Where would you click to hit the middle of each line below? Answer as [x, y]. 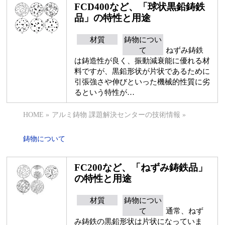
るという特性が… [105, 92]
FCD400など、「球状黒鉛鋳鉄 [140, 7]
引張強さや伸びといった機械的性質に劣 [142, 82]
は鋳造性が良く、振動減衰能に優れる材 [142, 61]
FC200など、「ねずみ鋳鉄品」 [141, 167]
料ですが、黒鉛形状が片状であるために [142, 71]
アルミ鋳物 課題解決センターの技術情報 [116, 115]
